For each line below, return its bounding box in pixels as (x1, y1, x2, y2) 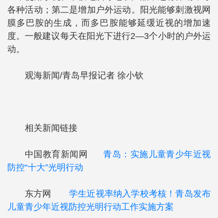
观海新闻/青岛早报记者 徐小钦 (25, 71, 144, 80)
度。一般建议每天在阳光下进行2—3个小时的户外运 (7, 31, 211, 41)
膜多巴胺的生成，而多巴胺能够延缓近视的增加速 (7, 18, 211, 28)
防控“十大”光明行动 (7, 163, 83, 172)
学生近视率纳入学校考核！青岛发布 (69, 189, 211, 199)
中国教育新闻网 (25, 149, 104, 159)
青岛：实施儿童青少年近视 (103, 149, 211, 159)
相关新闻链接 (25, 123, 77, 133)
